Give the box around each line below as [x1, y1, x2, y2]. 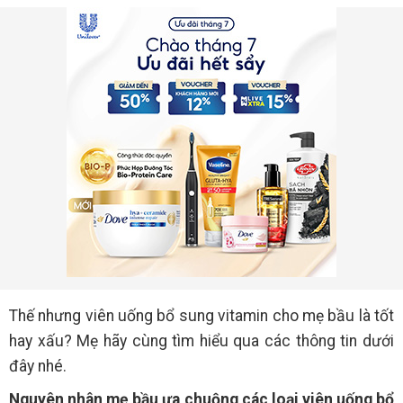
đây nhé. [9, 357, 67, 375]
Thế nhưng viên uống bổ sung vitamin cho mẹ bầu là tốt [9, 307, 394, 325]
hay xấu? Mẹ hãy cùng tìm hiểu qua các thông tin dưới [9, 332, 394, 350]
